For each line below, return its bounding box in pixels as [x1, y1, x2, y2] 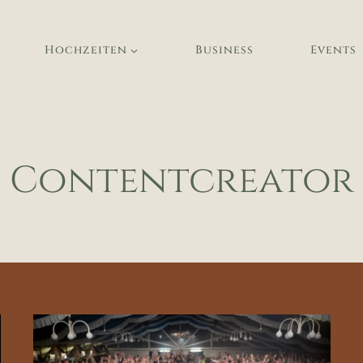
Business [194, 42, 254, 58]
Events [310, 42, 357, 58]
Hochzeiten [44, 42, 127, 58]
